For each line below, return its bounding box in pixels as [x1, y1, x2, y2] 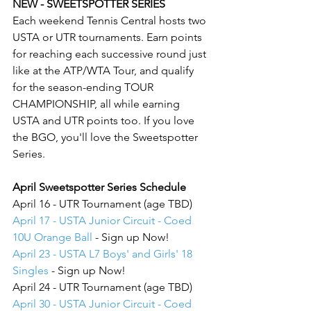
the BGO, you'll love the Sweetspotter [12, 131, 201, 144]
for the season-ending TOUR [12, 81, 156, 94]
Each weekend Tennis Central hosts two [12, 14, 209, 27]
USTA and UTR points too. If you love [12, 114, 197, 127]
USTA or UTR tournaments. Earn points [12, 31, 205, 44]
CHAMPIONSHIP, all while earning [12, 97, 183, 110]
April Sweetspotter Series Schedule [12, 180, 186, 194]
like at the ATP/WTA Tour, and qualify [12, 64, 196, 77]
